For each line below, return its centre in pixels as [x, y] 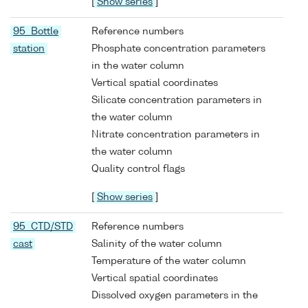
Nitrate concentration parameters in [176, 134]
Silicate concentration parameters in [177, 100]
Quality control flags [138, 169]
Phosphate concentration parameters [178, 48]
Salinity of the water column [157, 244]
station [29, 48]
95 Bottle [36, 31]
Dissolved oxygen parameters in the [175, 295]
